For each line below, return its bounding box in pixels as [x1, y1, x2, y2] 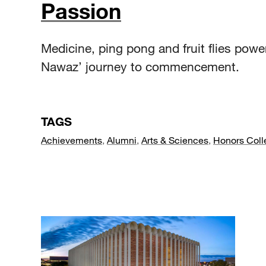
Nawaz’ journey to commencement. [41, 58, 239, 74]
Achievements [41, 134, 102, 145]
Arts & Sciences [141, 134, 208, 145]
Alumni [107, 134, 137, 145]
